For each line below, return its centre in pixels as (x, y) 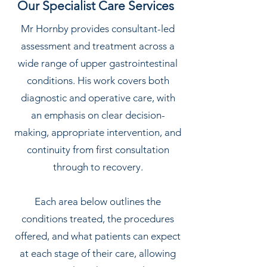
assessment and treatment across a (98, 46)
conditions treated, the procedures (98, 219)
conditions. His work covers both (98, 80)
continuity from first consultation (98, 150)
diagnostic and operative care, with (98, 98)
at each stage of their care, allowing (98, 253)
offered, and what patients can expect (98, 236)
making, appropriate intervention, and (98, 132)
